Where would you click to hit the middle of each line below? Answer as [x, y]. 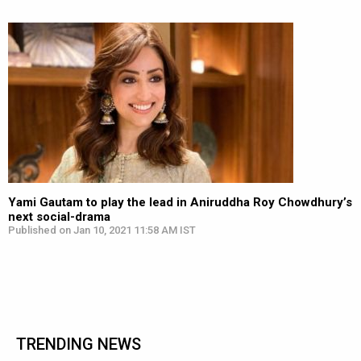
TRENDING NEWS [79, 344]
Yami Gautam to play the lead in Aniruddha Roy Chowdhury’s [180, 202]
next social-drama [59, 217]
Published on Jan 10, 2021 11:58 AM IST [102, 230]
